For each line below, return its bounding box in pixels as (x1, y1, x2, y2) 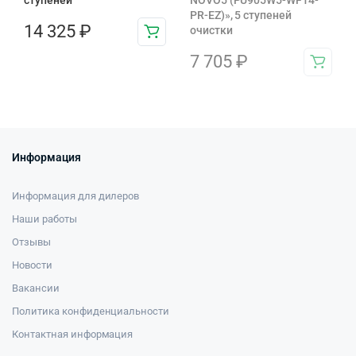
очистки (190, 23, 233, 37)
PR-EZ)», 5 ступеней (190, 8, 292, 21)
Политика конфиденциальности (12, 304, 170, 317)
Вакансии (12, 281, 60, 294)
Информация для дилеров (12, 189, 140, 202)
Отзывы (12, 235, 51, 248)
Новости (12, 258, 52, 271)
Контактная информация (12, 327, 133, 340)
